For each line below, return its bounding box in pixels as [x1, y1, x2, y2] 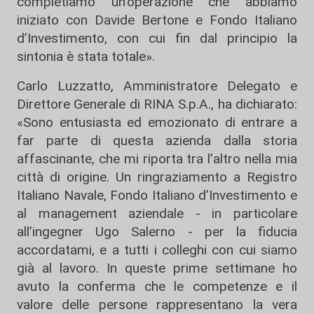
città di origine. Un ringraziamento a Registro [17, 169, 297, 186]
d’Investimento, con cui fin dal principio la [17, 30, 297, 47]
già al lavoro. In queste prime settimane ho [17, 260, 297, 277]
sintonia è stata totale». [17, 48, 155, 65]
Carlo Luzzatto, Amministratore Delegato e [17, 78, 297, 95]
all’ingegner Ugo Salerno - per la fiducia [17, 224, 297, 240]
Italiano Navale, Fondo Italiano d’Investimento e [17, 187, 297, 204]
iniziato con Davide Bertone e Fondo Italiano [17, 12, 297, 29]
